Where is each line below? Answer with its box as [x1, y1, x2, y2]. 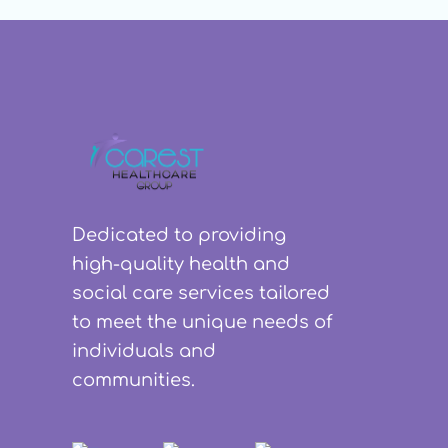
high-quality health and [72, 254, 290, 275]
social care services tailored [72, 283, 330, 304]
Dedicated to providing [72, 225, 286, 246]
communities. [72, 370, 195, 391]
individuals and [72, 341, 216, 362]
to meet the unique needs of [72, 312, 333, 333]
